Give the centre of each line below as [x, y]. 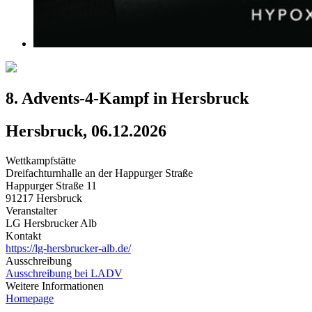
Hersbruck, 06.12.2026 [86, 131]
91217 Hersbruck [44, 198]
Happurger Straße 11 [51, 185]
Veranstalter [31, 210]
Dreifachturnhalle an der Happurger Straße [99, 173]
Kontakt [23, 235]
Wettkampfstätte [41, 160]
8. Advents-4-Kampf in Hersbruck [127, 98]
